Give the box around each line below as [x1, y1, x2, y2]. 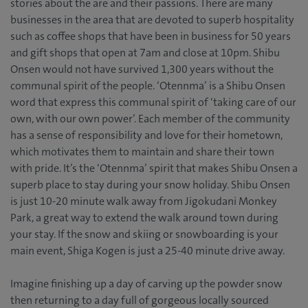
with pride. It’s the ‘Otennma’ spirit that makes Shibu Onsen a [10, 161, 298, 176]
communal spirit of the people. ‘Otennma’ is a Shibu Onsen [10, 78, 285, 93]
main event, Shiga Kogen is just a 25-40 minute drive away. [10, 243, 285, 258]
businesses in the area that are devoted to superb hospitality [10, 12, 294, 27]
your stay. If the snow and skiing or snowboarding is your [10, 227, 278, 242]
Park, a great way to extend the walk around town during [10, 210, 278, 225]
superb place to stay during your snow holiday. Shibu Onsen [10, 177, 290, 192]
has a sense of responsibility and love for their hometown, [10, 128, 283, 143]
